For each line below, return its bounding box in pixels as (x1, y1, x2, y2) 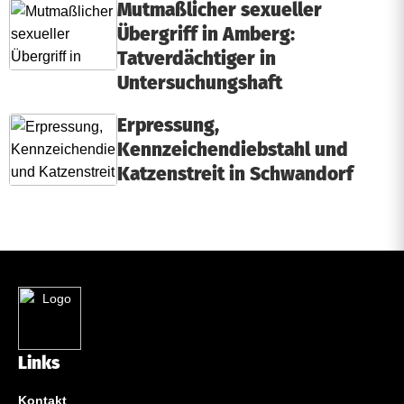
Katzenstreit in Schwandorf (117, 163, 353, 186)
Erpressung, (117, 115, 219, 137)
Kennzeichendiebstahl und (117, 139, 348, 161)
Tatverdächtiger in (117, 48, 276, 70)
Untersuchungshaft (117, 72, 282, 95)
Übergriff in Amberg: (117, 23, 295, 46)
